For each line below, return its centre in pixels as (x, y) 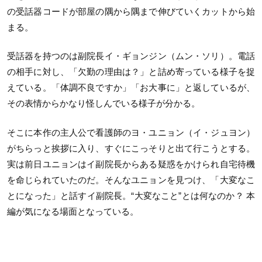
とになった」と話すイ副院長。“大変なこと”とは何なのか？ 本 (131, 195)
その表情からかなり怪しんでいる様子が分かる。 (104, 103)
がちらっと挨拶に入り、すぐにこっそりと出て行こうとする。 (131, 148)
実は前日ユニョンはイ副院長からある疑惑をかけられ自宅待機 (131, 164)
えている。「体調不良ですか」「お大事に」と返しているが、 (131, 87)
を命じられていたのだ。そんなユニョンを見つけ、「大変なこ (131, 180)
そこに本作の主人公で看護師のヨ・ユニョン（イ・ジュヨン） (131, 132)
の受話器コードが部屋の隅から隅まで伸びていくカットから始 (131, 11)
